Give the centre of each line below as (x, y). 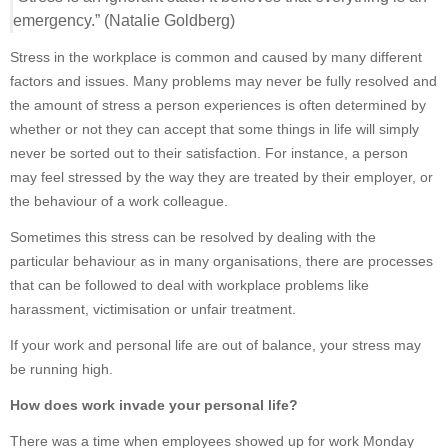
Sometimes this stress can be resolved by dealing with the (193, 237)
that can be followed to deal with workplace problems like (189, 285)
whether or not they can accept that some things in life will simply (214, 129)
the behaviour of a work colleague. (119, 201)
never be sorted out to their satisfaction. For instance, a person (209, 153)
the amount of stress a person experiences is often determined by (218, 105)
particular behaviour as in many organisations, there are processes (221, 261)
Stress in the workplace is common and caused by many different (216, 57)
